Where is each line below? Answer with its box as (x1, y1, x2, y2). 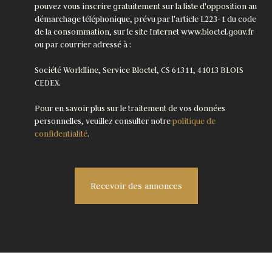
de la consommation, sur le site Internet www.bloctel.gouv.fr (35, 26, 254, 37)
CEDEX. (35, 77, 61, 88)
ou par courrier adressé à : (35, 39, 131, 50)
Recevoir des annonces (90, 180, 182, 191)
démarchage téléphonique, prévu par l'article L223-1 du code (35, 13, 256, 24)
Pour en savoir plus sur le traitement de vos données (35, 103, 225, 114)
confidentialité (35, 128, 87, 139)
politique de (172, 115, 216, 126)
